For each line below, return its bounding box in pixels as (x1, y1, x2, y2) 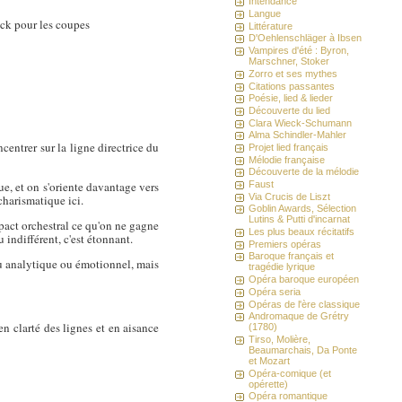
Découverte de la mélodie (249, 166, 360, 178)
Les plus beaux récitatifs (249, 226, 355, 238)
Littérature (249, 20, 293, 31)
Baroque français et (249, 250, 335, 262)
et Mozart (249, 354, 291, 366)
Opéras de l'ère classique (249, 298, 361, 310)
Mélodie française (249, 153, 326, 165)
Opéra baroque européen (249, 274, 360, 285)
